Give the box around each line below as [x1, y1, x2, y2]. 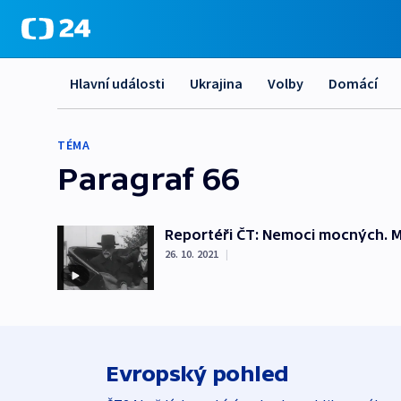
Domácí [328, 74, 378, 92]
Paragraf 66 [57, 160, 240, 196]
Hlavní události [70, 74, 165, 92]
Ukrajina [190, 74, 243, 92]
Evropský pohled [106, 362, 289, 386]
